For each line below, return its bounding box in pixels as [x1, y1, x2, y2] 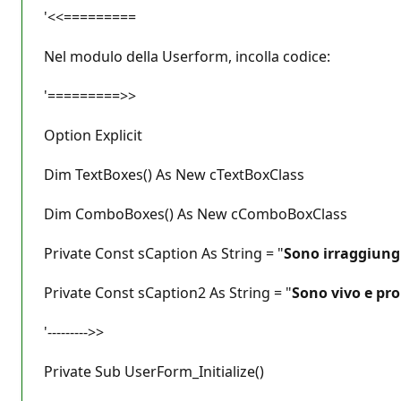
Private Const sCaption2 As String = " [44, 282, 292, 303]
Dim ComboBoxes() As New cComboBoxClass [44, 203, 347, 224]
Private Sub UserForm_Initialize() [44, 361, 264, 381]
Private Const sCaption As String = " [44, 243, 284, 263]
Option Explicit [44, 124, 142, 145]
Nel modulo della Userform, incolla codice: [44, 46, 330, 66]
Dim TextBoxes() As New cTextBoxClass [44, 164, 304, 184]
